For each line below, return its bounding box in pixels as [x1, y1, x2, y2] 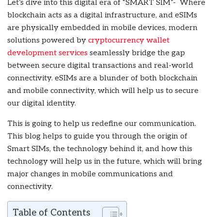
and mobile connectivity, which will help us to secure [7, 86, 199, 95]
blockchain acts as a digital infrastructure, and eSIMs [7, 10, 197, 20]
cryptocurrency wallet [88, 35, 170, 45]
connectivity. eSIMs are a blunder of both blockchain [7, 73, 198, 83]
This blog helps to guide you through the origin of [7, 131, 187, 141]
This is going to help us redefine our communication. [7, 119, 196, 128]
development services [7, 48, 88, 58]
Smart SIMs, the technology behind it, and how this [7, 144, 192, 154]
